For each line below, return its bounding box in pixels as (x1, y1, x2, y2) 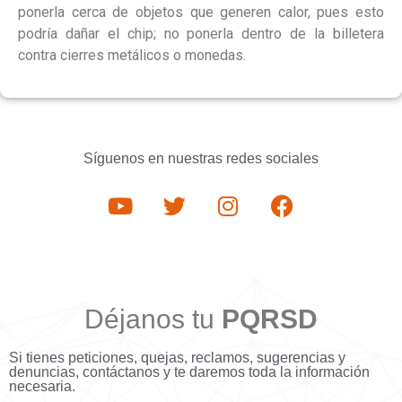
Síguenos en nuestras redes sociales (83, 150, 319, 166)
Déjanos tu (84, 303, 222, 334)
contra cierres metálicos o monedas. (18, 47, 246, 65)
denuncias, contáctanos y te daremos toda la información (9, 363, 370, 380)
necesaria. (9, 378, 75, 394)
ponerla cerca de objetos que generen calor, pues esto (18, 4, 384, 22)
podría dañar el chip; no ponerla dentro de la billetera (18, 25, 384, 43)
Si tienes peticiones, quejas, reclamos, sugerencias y (9, 349, 345, 365)
